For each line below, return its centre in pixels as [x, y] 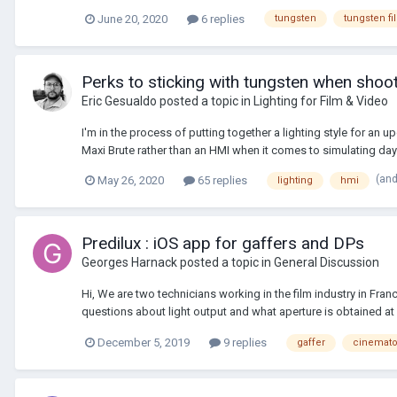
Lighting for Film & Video [321, 101]
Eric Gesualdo [119, 101]
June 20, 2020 [132, 19]
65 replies [221, 181]
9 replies [244, 343]
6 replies [222, 19]
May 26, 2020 [131, 181]
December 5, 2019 [144, 343]
